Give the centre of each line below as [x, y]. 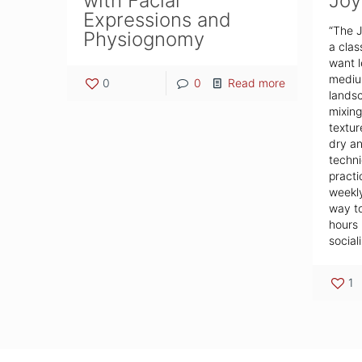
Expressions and [158, 20]
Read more [257, 83]
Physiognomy [144, 40]
